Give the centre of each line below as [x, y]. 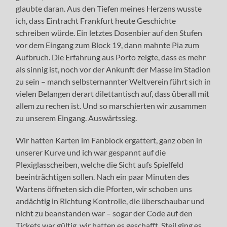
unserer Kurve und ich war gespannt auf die [91, 152]
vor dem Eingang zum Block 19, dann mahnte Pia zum [108, 45]
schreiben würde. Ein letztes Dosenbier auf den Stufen [109, 32]
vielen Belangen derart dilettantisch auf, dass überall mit [113, 93]
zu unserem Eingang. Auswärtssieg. [77, 118]
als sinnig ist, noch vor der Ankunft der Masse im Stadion [113, 69]
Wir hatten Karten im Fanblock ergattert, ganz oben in [109, 140]
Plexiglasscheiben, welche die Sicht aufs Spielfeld [100, 164]
